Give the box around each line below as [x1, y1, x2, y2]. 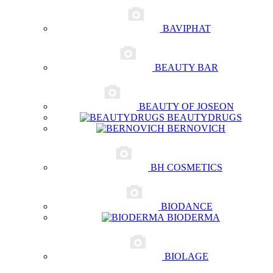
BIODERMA [167, 212, 220, 222]
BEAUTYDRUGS [167, 112, 242, 122]
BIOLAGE [165, 251, 208, 261]
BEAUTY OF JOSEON [139, 101, 234, 112]
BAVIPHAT [162, 23, 211, 34]
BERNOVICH [167, 123, 225, 133]
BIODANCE [160, 201, 213, 211]
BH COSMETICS [151, 162, 222, 172]
